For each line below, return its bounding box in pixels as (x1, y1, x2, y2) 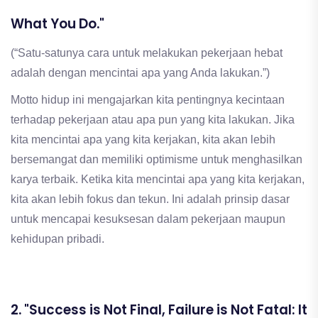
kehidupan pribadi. (11, 232, 104, 245)
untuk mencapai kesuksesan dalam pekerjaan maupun (11, 212, 285, 225)
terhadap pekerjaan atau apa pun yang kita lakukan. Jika (11, 113, 295, 126)
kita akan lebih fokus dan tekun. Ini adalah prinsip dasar (11, 192, 290, 205)
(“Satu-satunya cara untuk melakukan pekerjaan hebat (11, 46, 283, 59)
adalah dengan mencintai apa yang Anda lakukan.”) (11, 66, 270, 79)
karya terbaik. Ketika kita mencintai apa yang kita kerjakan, (11, 172, 305, 185)
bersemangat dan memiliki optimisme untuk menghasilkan (11, 153, 302, 165)
